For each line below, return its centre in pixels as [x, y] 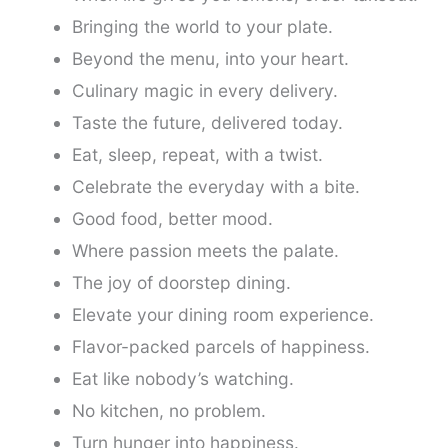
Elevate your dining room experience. [222, 314]
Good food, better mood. [172, 218]
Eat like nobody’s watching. [182, 378]
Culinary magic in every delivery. [204, 90]
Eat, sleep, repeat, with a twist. [197, 154]
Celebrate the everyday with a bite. [215, 186]
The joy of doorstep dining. [181, 282]
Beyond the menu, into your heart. [210, 58]
